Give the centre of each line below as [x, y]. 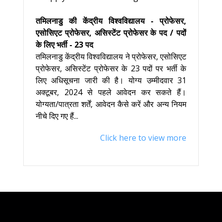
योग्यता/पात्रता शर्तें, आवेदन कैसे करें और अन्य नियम [111, 104]
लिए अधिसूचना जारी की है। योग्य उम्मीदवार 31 [111, 80]
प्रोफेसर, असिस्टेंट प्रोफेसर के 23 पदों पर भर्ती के [111, 68]
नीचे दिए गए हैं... [57, 116]
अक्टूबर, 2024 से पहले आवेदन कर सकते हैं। [111, 92]
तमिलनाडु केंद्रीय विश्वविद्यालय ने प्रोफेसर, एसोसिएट [111, 56]
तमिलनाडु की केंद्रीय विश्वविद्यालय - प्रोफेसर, [111, 21]
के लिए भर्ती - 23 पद [64, 45]
